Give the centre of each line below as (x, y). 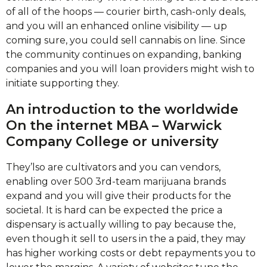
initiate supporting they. (63, 83)
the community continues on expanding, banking (124, 54)
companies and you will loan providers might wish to (130, 69)
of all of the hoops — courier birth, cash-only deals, (126, 11)
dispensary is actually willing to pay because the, (121, 224)
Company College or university (112, 141)
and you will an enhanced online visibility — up (117, 26)
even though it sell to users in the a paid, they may (126, 239)
